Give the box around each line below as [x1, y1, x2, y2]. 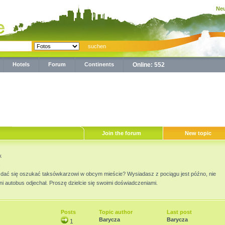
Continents [84, 61, 114, 67]
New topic [184, 130, 211, 136]
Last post [167, 209, 192, 215]
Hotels [13, 61, 30, 67]
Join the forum [101, 130, 141, 136]
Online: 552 [133, 61, 165, 68]
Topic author [99, 209, 133, 215]
